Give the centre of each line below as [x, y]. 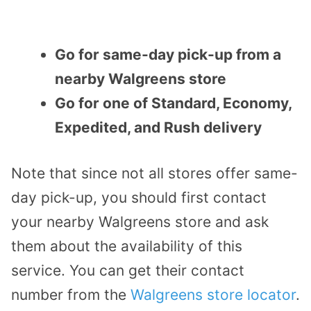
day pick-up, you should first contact [139, 198]
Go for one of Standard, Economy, [173, 103]
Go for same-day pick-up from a [168, 54]
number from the [71, 295]
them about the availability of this [127, 246]
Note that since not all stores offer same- [154, 174]
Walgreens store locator [213, 295]
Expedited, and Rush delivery [158, 127]
